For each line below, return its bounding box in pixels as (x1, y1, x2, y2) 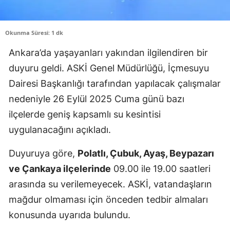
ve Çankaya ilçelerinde (9, 163, 111, 174)
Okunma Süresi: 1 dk (5, 28, 63, 36)
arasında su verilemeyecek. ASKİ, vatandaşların (9, 178, 212, 189)
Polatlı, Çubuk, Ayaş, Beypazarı (78, 147, 214, 159)
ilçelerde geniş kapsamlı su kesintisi (9, 108, 161, 120)
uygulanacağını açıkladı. (9, 124, 111, 135)
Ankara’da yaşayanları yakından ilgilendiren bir (9, 47, 208, 58)
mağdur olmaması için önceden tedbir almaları (9, 194, 208, 205)
